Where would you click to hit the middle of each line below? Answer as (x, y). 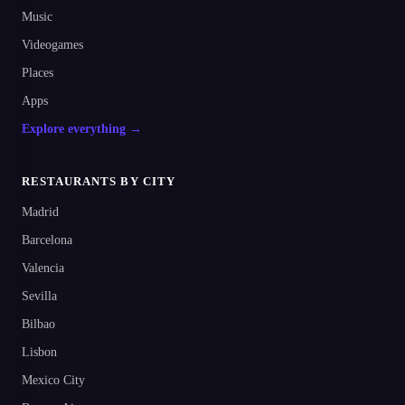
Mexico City (53, 381)
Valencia (43, 268)
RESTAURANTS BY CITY (99, 182)
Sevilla (39, 297)
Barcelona (47, 240)
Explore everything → (82, 129)
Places (38, 73)
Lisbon (39, 353)
